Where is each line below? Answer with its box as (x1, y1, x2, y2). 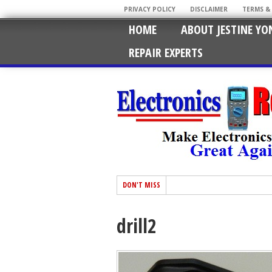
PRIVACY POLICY (124, 5, 175, 13)
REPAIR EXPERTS (129, 44, 203, 61)
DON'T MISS (123, 180, 160, 190)
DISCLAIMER (190, 5, 228, 13)
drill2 (117, 212, 157, 239)
